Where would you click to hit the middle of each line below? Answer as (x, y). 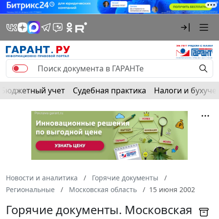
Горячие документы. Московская (99, 209)
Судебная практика (109, 90)
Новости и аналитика (42, 177)
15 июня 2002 (172, 189)
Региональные (30, 189)
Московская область (103, 189)
